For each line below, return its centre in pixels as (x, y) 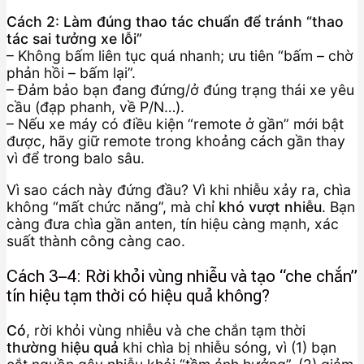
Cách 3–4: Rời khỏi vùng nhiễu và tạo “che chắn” (182, 276)
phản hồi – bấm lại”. (71, 73)
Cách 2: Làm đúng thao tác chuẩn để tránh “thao (175, 22)
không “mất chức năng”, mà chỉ (113, 207)
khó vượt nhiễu (270, 207)
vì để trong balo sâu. (76, 158)
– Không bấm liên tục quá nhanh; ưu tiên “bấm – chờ (180, 56)
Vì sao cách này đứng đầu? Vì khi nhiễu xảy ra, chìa (179, 190)
